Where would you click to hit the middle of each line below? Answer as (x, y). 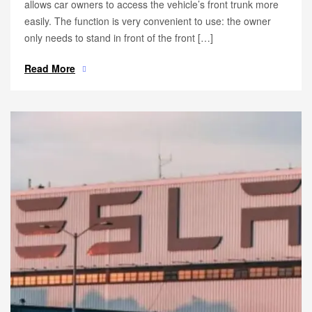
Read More (50, 68)
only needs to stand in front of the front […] (119, 38)
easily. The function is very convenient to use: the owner (148, 21)
